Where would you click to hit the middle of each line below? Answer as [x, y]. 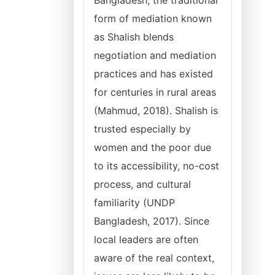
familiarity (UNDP [134, 203]
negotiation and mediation [155, 55]
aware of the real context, [154, 258]
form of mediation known [153, 18]
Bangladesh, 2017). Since [152, 221]
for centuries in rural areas [155, 92]
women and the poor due [153, 147]
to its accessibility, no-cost [157, 166]
